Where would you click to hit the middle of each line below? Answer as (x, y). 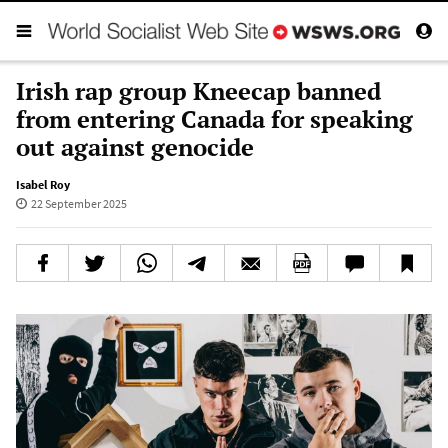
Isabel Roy (43, 184)
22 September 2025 (78, 203)
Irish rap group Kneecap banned (198, 90)
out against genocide (135, 146)
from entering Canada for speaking (214, 118)
